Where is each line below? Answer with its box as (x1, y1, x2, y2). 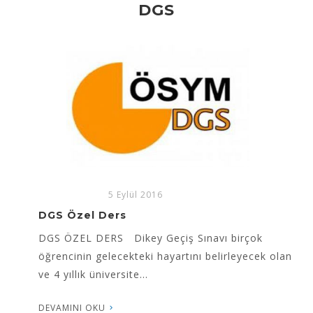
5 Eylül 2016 (108, 189, 163, 201)
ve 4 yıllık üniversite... (38, 268, 148, 282)
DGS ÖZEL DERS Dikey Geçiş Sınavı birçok (38, 231, 263, 245)
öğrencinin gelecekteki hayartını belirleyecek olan (38, 249, 292, 263)
